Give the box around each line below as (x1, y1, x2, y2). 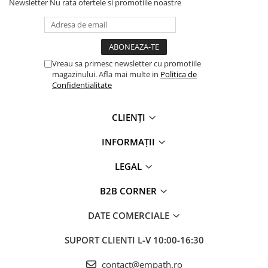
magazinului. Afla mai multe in (52, 69, 160, 80)
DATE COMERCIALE (87, 209, 172, 221)
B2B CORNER (100, 185, 159, 197)
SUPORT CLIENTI (64, 234, 138, 246)
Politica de (160, 69, 197, 80)
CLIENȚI (111, 111, 148, 123)
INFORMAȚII (102, 136, 157, 148)
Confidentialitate (52, 80, 112, 90)
